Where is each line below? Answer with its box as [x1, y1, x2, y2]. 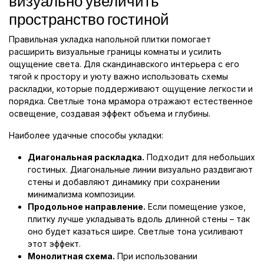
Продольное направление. [28, 202, 146, 212]
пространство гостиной [9, 9, 169, 29]
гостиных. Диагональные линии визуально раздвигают [28, 164, 253, 175]
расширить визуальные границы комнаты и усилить [9, 47, 222, 57]
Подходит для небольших [144, 152, 255, 163]
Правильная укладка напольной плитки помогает [9, 34, 211, 45]
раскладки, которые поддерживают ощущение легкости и [9, 84, 253, 94]
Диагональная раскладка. [28, 152, 144, 163]
